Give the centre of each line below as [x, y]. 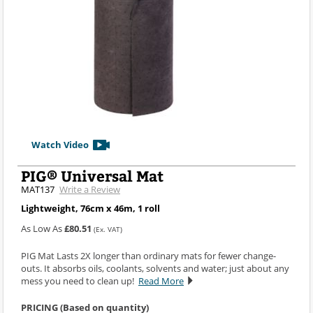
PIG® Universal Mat [92, 175]
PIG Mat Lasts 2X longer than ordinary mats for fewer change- [148, 255]
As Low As [43, 228]
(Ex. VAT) [108, 229]
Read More [161, 281]
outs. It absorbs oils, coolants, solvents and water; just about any [155, 268]
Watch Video [60, 144]
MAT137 [38, 189]
